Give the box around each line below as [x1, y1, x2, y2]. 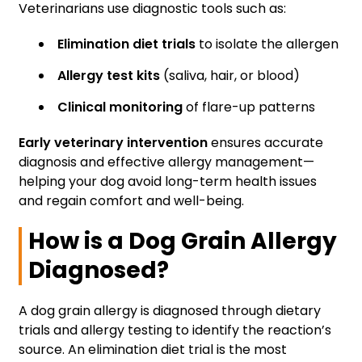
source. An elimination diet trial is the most [19, 340, 287, 360]
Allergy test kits [57, 66, 160, 86]
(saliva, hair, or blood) [160, 66, 300, 86]
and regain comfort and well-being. [19, 192, 244, 211]
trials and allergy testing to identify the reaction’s [19, 321, 331, 340]
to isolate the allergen [196, 35, 339, 54]
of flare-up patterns [183, 98, 315, 117]
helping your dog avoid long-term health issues [19, 172, 317, 192]
